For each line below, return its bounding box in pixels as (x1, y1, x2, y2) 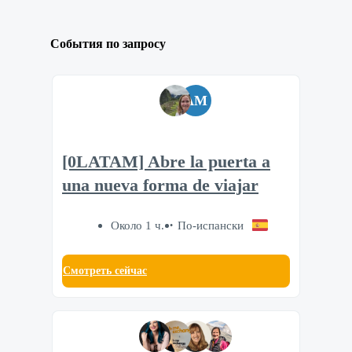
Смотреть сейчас (63, 264, 147, 277)
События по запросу (50, 37, 166, 51)
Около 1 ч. (111, 218, 165, 232)
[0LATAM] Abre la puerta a (62, 152, 270, 172)
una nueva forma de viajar (62, 176, 258, 196)
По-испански (178, 218, 244, 232)
